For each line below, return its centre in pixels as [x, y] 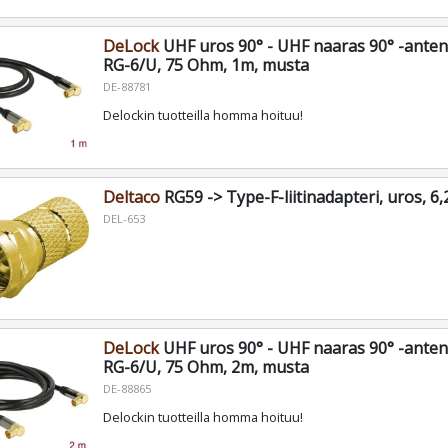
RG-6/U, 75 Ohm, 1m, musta [205, 65]
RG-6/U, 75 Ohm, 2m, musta [205, 366]
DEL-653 [123, 218]
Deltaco [131, 196]
